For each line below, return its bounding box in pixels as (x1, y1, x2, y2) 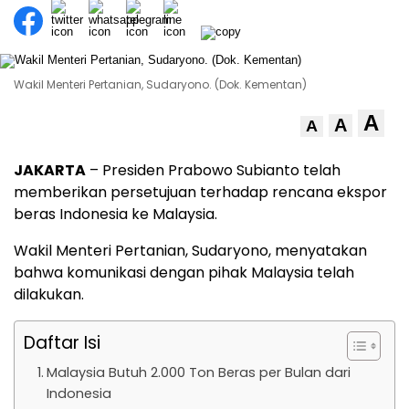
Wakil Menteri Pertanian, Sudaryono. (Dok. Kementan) (14, 77, 307, 93)
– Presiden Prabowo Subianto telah (86, 160, 341, 182)
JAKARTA (14, 160, 86, 182)
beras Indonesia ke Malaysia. (14, 204, 217, 225)
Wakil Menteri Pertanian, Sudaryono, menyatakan (14, 240, 367, 262)
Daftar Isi (24, 330, 100, 356)
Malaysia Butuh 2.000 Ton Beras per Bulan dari (46, 363, 351, 383)
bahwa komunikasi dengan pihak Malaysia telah (14, 262, 354, 284)
